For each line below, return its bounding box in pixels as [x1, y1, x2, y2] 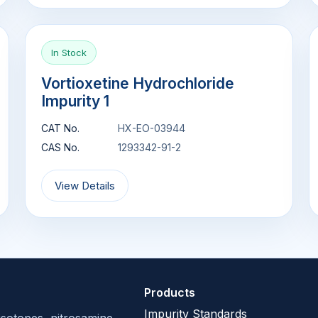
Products [144, 285, 196, 300]
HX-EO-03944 [118, 122, 186, 134]
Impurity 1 [41, 92, 110, 110]
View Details [55, 179, 116, 192]
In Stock [51, 47, 87, 58]
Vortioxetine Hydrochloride [41, 75, 235, 92]
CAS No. [41, 141, 80, 153]
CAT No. [41, 122, 80, 134]
